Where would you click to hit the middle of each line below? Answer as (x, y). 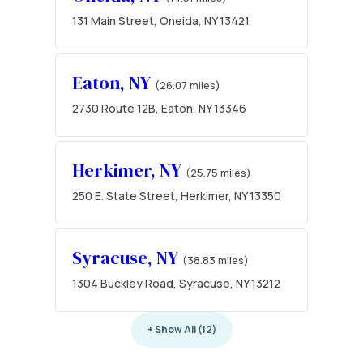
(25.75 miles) (218, 172)
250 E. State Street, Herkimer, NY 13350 (177, 195)
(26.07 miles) (188, 85)
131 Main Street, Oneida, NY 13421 (161, 20)
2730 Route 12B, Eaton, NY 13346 (159, 108)
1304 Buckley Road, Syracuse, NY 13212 (176, 283)
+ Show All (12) (181, 329)
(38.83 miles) (216, 260)
